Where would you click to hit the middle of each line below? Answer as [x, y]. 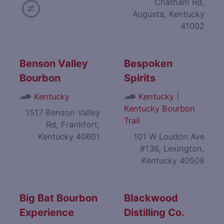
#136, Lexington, [172, 149]
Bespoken [148, 64]
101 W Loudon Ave [169, 137]
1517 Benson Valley [62, 113]
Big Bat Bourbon [59, 198]
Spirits [140, 78]
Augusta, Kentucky [168, 14]
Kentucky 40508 [173, 161]
